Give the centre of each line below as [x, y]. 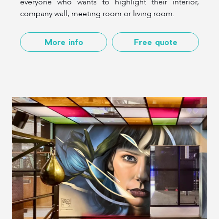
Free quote [155, 42]
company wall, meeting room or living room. [97, 13]
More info [64, 42]
